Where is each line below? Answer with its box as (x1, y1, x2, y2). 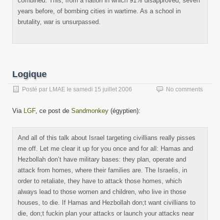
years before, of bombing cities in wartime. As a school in (18, 7, 181, 15)
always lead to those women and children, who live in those (18, 188, 186, 195)
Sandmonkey (71, 107, 109, 114)
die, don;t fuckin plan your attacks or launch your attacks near (18, 210, 194, 217)
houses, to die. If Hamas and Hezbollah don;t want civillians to (18, 199, 195, 206)
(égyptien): (109, 107, 140, 114)
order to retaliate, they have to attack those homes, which (18, 177, 182, 185)
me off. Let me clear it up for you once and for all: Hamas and (18, 145, 193, 152)
